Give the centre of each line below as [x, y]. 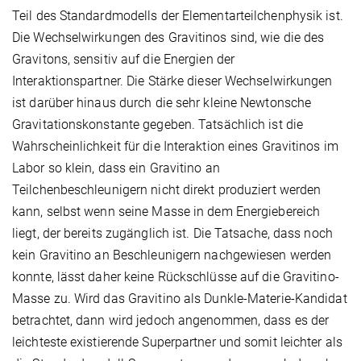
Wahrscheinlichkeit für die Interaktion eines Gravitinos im [175, 147]
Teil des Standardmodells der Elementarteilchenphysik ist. [178, 16]
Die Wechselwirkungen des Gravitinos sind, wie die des [168, 38]
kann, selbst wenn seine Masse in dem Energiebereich [166, 212]
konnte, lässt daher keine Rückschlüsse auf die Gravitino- [176, 277]
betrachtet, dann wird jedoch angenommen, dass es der [171, 321]
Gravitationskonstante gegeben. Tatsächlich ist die [158, 125]
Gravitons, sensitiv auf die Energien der [124, 60]
